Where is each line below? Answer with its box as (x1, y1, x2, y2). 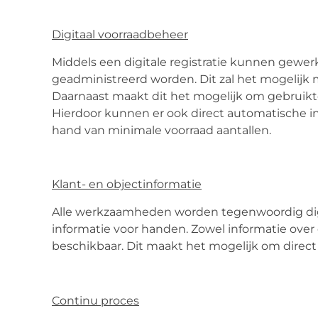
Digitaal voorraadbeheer (52, 28, 188, 42)
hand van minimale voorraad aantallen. (52, 123, 271, 137)
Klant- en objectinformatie (52, 177, 202, 192)
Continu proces (52, 293, 139, 307)
